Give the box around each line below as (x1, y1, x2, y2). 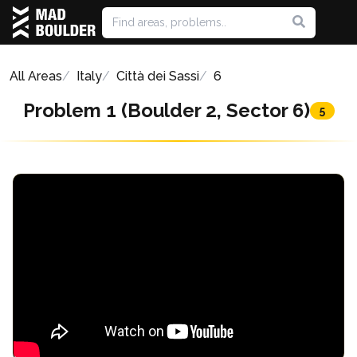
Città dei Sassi (116, 69, 199, 84)
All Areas (10, 69, 62, 84)
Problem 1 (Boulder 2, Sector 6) (22, 99, 310, 122)
